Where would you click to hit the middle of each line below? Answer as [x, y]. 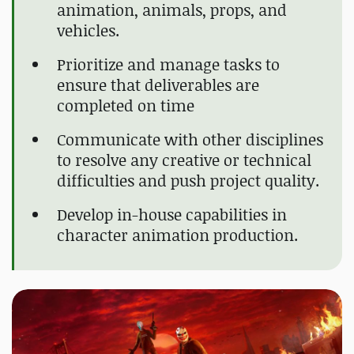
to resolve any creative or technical [184, 160]
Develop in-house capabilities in [172, 215]
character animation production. [177, 235]
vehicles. [88, 30]
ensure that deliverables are [158, 85]
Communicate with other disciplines [190, 139]
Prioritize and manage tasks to [168, 64]
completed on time [126, 105]
